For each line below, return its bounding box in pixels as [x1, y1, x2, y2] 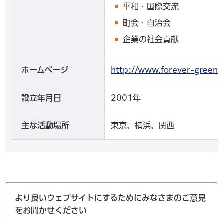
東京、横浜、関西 [111, 121, 175, 129]
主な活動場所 [21, 121, 69, 129]
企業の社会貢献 [123, 35, 179, 44]
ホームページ [21, 65, 68, 74]
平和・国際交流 [123, 2, 179, 10]
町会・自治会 [123, 19, 171, 27]
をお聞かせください [15, 206, 87, 214]
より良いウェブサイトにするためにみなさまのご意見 [15, 193, 206, 202]
